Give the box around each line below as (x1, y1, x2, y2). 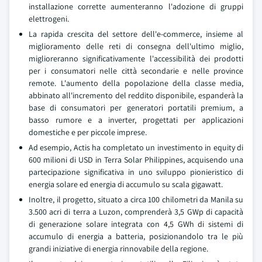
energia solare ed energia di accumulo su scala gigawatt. (29, 179, 223, 189)
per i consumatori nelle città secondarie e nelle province (29, 65, 243, 76)
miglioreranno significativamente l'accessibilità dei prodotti (29, 53, 243, 64)
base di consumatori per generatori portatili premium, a (29, 102, 243, 113)
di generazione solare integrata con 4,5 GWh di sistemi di (29, 219, 243, 229)
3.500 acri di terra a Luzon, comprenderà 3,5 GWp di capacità (29, 206, 243, 217)
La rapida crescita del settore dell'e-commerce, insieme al (29, 29, 243, 39)
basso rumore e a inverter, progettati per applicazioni (29, 115, 243, 125)
